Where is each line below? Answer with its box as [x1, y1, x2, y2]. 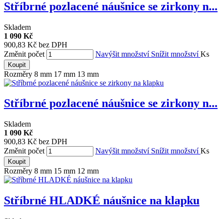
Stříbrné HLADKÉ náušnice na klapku [4, 194, 199, 207]
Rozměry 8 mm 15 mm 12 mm [4, 167, 99, 175]
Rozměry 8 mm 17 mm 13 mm [4, 69, 99, 78]
